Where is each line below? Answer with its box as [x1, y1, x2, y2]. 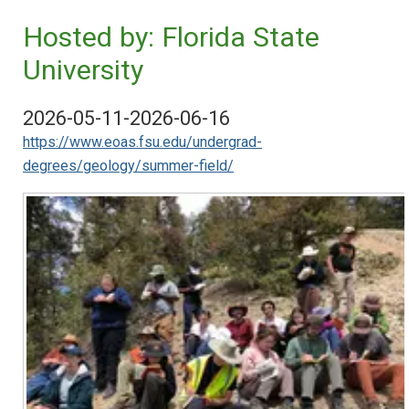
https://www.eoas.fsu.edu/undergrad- [23, 132, 262, 151]
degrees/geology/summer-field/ [23, 156, 234, 174]
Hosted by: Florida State [23, 20, 320, 53]
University [23, 53, 143, 86]
